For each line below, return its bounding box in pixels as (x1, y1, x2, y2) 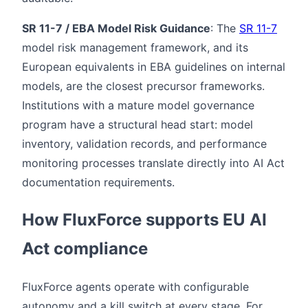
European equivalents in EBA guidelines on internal (22, 59, 285, 74)
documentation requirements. (22, 175, 175, 189)
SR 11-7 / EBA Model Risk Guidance (22, 21, 210, 35)
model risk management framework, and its (22, 40, 248, 54)
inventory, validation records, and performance (22, 136, 267, 151)
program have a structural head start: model (22, 117, 253, 131)
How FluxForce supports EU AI (22, 209, 267, 230)
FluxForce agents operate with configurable (22, 279, 249, 294)
